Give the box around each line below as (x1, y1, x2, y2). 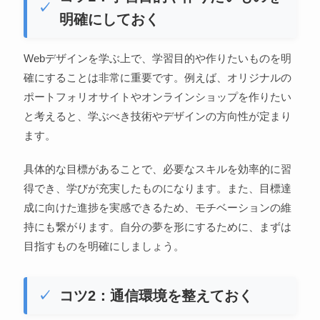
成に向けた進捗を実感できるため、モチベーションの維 (23, 201, 291, 214)
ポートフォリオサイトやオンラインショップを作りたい (23, 90, 291, 103)
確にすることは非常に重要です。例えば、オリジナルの (23, 71, 291, 84)
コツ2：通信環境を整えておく (59, 287, 253, 304)
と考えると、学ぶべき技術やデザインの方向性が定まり (23, 109, 291, 122)
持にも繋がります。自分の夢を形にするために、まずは (23, 220, 291, 233)
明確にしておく (59, 11, 159, 27)
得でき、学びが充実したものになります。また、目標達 (23, 181, 291, 194)
